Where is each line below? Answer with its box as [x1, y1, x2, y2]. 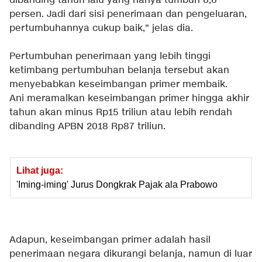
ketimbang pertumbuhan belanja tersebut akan [9, 64, 229, 77]
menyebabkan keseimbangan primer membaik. [9, 78, 227, 91]
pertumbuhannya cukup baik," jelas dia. [9, 22, 193, 35]
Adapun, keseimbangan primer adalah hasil [9, 234, 211, 247]
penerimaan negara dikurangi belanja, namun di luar [9, 248, 252, 261]
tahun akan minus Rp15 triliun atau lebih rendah [9, 106, 232, 119]
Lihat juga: [16, 166, 63, 176]
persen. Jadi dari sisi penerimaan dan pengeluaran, [9, 8, 247, 21]
